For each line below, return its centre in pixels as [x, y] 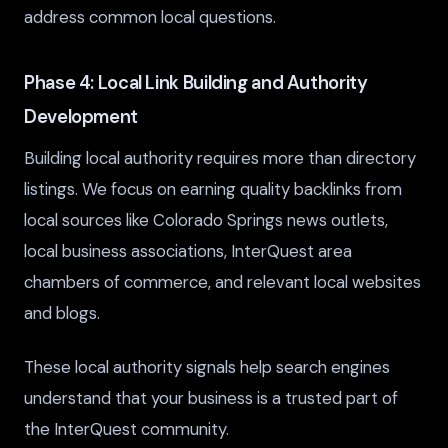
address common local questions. [150, 16]
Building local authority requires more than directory [220, 158]
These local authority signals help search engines [207, 367]
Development [81, 117]
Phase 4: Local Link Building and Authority [196, 83]
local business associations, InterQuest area [188, 251]
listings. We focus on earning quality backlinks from [213, 189]
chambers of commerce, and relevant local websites [222, 282]
